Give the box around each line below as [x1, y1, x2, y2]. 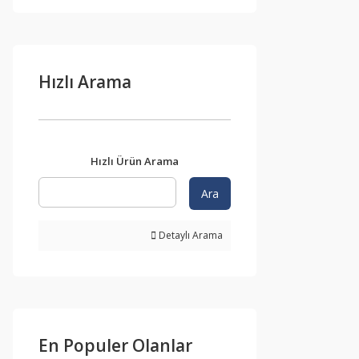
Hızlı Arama [38, 71, 131, 93]
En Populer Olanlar [38, 334, 192, 357]
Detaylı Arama [156, 228, 223, 242]
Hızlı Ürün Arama [91, 154, 179, 168]
